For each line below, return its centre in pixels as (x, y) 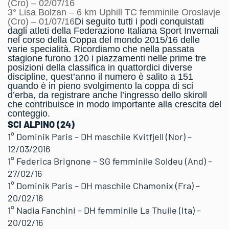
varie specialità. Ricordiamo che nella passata (101, 49)
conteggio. (30, 113)
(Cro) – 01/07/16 (41, 21)
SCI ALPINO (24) (41, 124)
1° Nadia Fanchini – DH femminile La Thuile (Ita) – (104, 210)
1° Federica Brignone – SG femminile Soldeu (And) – (110, 161)
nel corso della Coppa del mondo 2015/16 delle (104, 40)
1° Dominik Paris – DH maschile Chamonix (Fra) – (104, 186)
